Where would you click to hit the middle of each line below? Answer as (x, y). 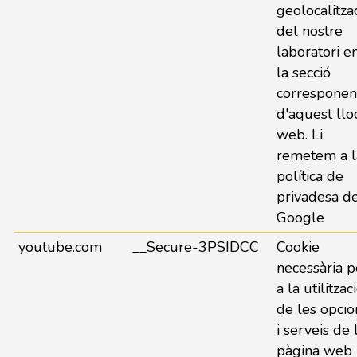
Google (300, 218)
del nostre (309, 31)
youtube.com (60, 247)
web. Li (299, 135)
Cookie (298, 247)
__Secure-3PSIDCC (195, 247)
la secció (303, 73)
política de (310, 176)
